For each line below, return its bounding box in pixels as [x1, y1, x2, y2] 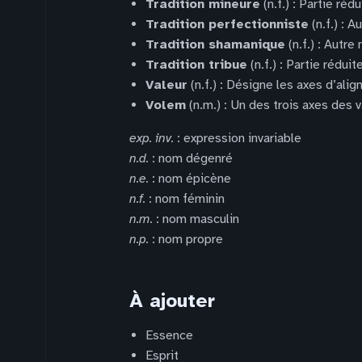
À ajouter [129, 288, 215, 313]
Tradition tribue [145, 57, 247, 73]
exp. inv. [129, 130, 174, 146]
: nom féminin [145, 191, 225, 207]
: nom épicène [149, 170, 231, 187]
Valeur [145, 77, 187, 93]
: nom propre [149, 231, 223, 247]
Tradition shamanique [145, 36, 285, 53]
